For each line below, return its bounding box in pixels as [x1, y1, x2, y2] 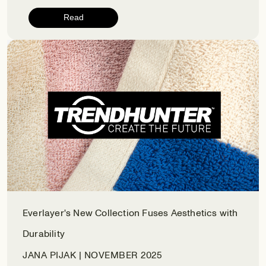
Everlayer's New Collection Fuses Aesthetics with [23, 207, 238, 220]
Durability [23, 227, 65, 241]
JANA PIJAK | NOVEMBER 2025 [23, 249, 162, 262]
